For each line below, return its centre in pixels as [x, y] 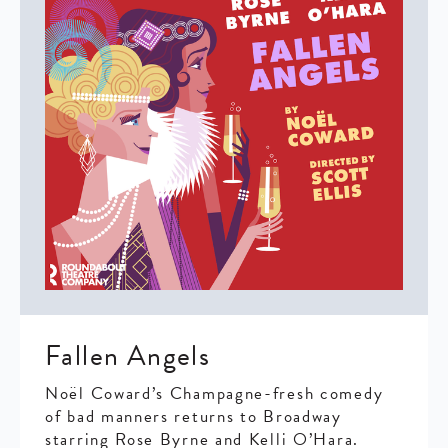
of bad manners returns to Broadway [193, 416]
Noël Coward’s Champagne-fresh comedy [214, 393]
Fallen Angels [128, 355]
